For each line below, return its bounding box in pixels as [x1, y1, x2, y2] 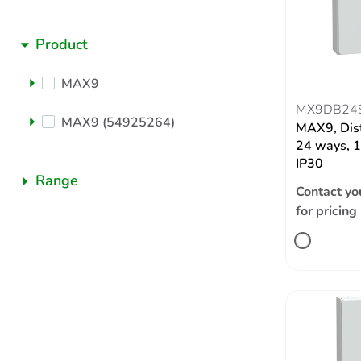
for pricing [295, 202, 357, 220]
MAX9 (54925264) [61, 114, 175, 131]
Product [35, 35, 88, 54]
